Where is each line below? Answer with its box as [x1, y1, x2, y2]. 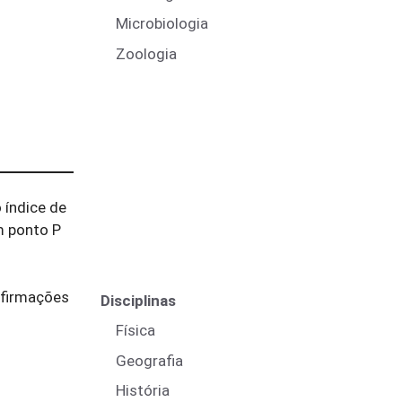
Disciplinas [100, 291, 176, 310]
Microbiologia [116, 14, 208, 32]
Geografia [116, 351, 183, 370]
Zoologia [116, 44, 177, 63]
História [116, 381, 170, 399]
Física [116, 321, 155, 339]
